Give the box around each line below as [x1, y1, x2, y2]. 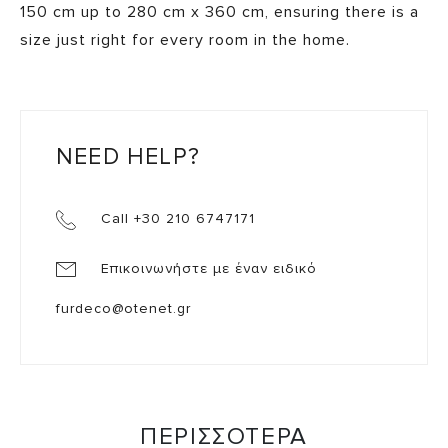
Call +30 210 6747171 [96, 210, 255, 228]
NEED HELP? [56, 143, 200, 172]
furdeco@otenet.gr [56, 300, 191, 318]
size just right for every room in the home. [20, 30, 350, 51]
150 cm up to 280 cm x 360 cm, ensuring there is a [20, 2, 419, 23]
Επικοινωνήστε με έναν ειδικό [96, 260, 317, 278]
